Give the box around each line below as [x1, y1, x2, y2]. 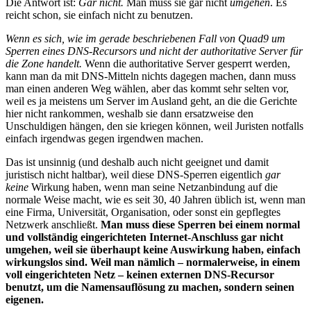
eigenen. [6, 294, 44, 306]
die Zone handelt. [6, 58, 85, 70]
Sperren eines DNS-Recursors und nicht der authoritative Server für [6, 45, 303, 58]
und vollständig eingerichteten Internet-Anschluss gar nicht [6, 231, 283, 244]
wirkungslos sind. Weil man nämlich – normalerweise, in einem [6, 256, 300, 269]
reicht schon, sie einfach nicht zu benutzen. [6, 9, 196, 22]
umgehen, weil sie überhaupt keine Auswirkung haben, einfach [6, 244, 301, 256]
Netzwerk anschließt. [6, 219, 101, 231]
